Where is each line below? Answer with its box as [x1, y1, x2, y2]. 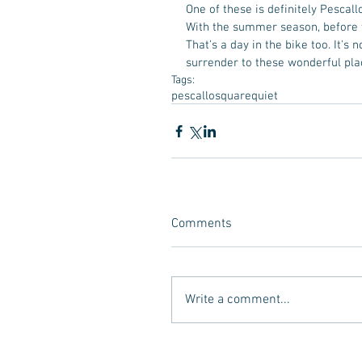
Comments [171, 216, 232, 232]
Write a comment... [185, 292, 290, 308]
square [215, 89, 251, 103]
